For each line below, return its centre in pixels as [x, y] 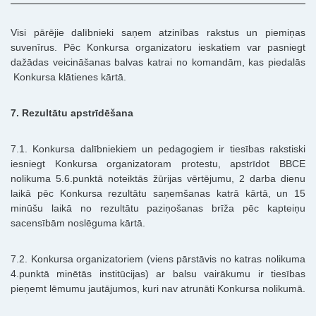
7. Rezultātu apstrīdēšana [72, 113]
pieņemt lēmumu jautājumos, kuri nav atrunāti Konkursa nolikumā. [158, 289]
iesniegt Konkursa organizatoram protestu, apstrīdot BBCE [158, 164]
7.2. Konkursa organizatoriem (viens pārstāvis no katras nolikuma [158, 259]
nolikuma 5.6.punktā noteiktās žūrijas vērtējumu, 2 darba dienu [158, 179]
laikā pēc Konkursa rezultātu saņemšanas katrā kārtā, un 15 [158, 194]
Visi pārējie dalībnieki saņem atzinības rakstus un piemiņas [158, 33]
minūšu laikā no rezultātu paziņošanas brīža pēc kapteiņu [158, 208]
